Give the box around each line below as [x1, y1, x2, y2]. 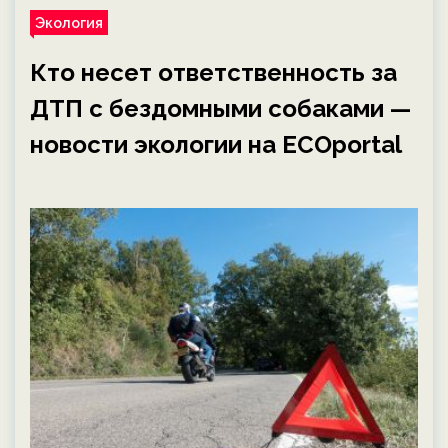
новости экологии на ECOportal [30, 130, 402, 159]
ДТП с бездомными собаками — [30, 94, 411, 123]
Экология [35, 14, 103, 31]
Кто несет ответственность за [30, 58, 397, 87]
